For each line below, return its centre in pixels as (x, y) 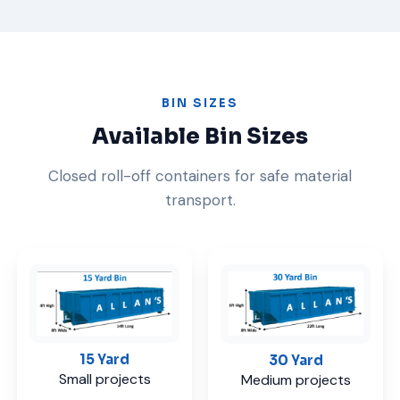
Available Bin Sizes (200, 136)
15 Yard (104, 359)
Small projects (104, 379)
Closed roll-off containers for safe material (200, 175)
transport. (200, 200)
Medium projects (296, 379)
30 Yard (296, 360)
